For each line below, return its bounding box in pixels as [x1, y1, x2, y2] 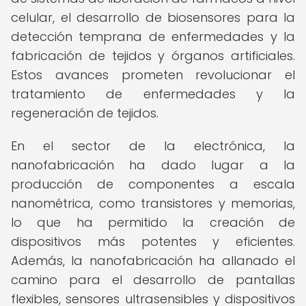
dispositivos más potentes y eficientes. [11, 233, 295, 250]
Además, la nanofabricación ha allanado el [11, 252, 295, 269]
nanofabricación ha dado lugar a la [11, 156, 295, 173]
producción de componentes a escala [11, 176, 295, 193]
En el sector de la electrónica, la [11, 137, 295, 154]
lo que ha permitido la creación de [11, 214, 295, 231]
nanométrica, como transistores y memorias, [11, 195, 295, 212]
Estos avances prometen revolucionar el [11, 66, 295, 83]
